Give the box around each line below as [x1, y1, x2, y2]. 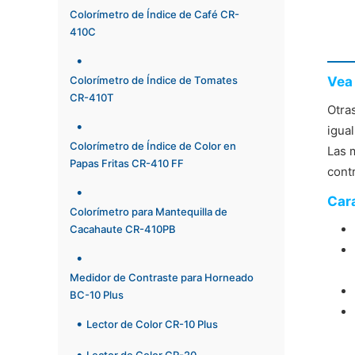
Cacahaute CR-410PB [70, 223, 176, 235]
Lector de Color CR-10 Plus [86, 318, 218, 331]
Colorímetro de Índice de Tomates [70, 74, 238, 86]
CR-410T [70, 91, 114, 104]
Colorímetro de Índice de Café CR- [70, 8, 239, 21]
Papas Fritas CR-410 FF [70, 157, 184, 170]
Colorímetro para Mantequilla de [70, 205, 227, 218]
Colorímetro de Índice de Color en [70, 139, 236, 152]
